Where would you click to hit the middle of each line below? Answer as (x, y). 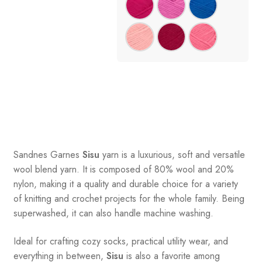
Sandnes (30, 154)
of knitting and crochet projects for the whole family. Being (129, 198)
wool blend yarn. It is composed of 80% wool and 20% (123, 169)
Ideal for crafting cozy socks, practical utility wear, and (120, 241)
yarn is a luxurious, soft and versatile (172, 154)
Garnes (65, 154)
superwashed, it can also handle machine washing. (113, 213)
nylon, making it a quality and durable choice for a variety (125, 184)
